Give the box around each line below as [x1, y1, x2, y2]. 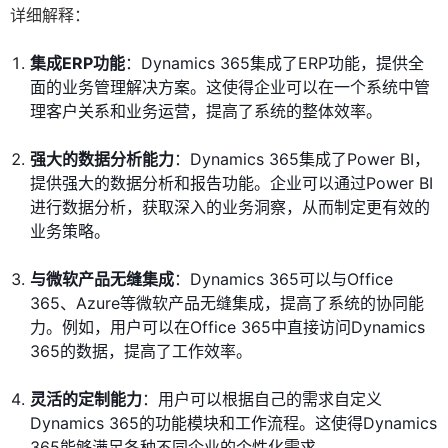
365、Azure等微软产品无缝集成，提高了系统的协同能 [30, 293, 424, 314]
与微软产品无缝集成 [30, 269, 174, 290]
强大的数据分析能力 [30, 149, 174, 170]
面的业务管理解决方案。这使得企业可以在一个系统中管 [30, 77, 430, 98]
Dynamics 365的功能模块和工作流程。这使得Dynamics [30, 413, 437, 434]
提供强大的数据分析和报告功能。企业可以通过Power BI [30, 173, 433, 194]
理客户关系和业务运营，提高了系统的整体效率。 [30, 101, 382, 122]
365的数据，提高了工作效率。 [30, 341, 252, 362]
